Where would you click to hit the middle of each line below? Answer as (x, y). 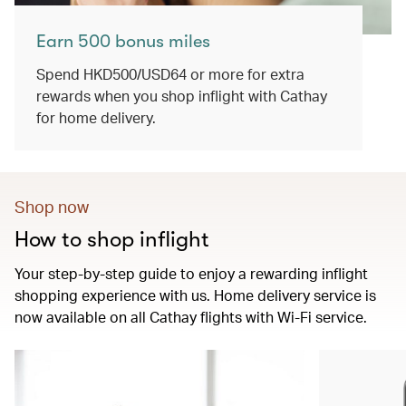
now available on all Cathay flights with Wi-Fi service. (191, 317)
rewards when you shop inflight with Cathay (182, 96)
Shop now (52, 206)
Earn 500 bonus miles (123, 41)
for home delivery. (96, 117)
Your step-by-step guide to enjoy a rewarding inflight (191, 273)
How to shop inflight (112, 239)
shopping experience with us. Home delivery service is (195, 295)
